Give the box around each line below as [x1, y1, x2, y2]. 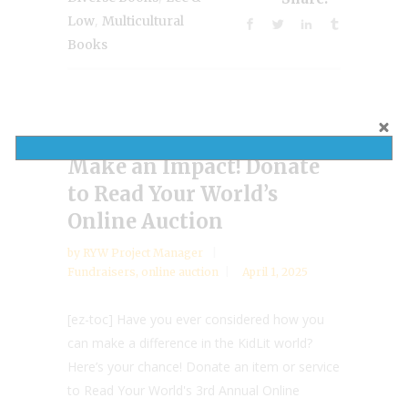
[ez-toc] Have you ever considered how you [67, 311, 324, 329]
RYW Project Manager [83, 246, 206, 260]
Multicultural [102, 13, 184, 30]
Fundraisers [67, 265, 136, 280]
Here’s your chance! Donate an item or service [67, 358, 340, 376]
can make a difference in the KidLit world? [67, 334, 312, 352]
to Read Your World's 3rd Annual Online [67, 382, 300, 400]
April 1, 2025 [242, 265, 308, 280]
